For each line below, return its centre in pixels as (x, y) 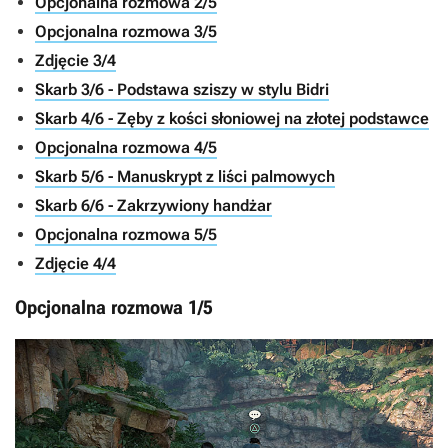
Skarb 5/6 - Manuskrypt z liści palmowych (185, 176)
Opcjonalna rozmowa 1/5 (114, 307)
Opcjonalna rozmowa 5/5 (126, 234)
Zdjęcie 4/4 (75, 263)
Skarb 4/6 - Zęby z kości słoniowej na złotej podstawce (232, 118)
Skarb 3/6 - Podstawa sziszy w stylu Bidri (182, 89)
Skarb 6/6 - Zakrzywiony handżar (153, 205)
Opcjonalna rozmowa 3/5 (126, 31)
